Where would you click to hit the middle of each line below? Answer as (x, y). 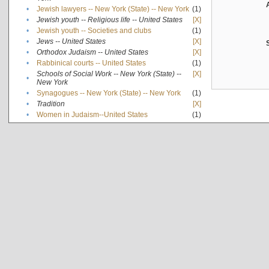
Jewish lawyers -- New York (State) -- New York (113, 9)
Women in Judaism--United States (92, 114)
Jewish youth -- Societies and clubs (94, 30)
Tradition (50, 104)
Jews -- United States (71, 41)
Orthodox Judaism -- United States (92, 52)
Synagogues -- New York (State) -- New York (108, 93)
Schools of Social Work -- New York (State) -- (109, 74)
